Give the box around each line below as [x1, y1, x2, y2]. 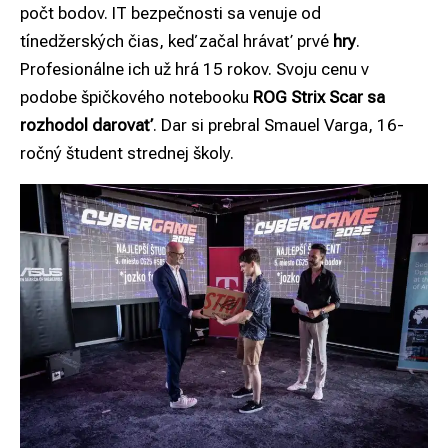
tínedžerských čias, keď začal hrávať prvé [20, 30, 333, 51]
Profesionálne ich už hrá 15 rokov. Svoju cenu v [20, 58, 369, 79]
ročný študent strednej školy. [20, 142, 234, 163]
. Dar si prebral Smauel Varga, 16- [153, 114, 404, 135]
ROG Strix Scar [253, 86, 363, 107]
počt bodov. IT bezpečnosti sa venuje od [20, 2, 321, 23]
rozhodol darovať [20, 114, 153, 135]
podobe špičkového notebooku [20, 86, 253, 107]
